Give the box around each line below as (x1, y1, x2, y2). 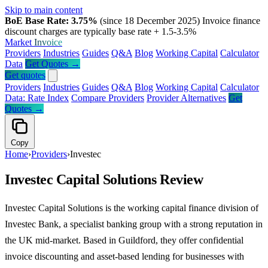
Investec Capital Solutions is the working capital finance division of (5, 202, 258, 213)
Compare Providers (71, 93, 144, 103)
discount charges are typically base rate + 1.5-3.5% (5, 26, 196, 36)
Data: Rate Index (5, 93, 69, 103)
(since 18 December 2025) (100, 16, 200, 26)
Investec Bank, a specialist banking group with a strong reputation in (5, 218, 263, 229)
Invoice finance (202, 16, 260, 26)
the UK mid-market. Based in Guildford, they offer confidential (5, 234, 243, 245)
